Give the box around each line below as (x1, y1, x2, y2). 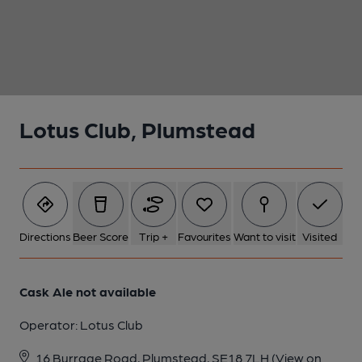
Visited (302, 229, 338, 242)
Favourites (178, 229, 232, 242)
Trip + (138, 229, 168, 242)
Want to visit (233, 229, 296, 242)
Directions (19, 229, 71, 242)
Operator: (19, 317, 80, 332)
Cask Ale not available (19, 284, 156, 299)
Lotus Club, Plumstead (19, 115, 255, 142)
